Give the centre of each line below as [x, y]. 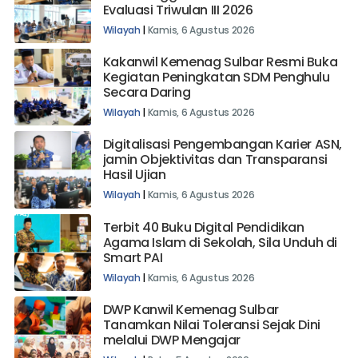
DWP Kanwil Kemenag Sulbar [191, 325]
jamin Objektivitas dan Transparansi [215, 176]
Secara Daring [148, 108]
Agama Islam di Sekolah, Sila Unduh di [220, 258]
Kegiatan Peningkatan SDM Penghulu [216, 93]
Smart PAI [133, 273]
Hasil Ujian [134, 191]
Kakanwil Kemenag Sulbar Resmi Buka [220, 78]
